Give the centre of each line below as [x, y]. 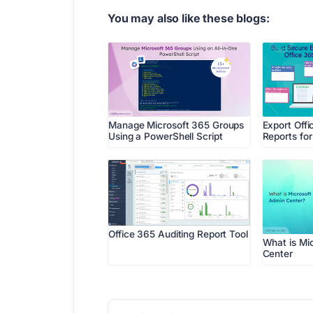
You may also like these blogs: [189, 18]
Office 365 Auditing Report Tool [178, 234]
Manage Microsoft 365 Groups [176, 125]
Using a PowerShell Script [166, 136]
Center [277, 254]
